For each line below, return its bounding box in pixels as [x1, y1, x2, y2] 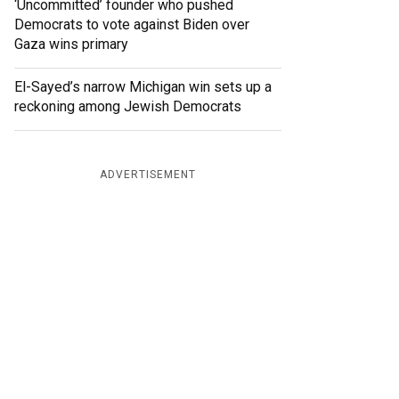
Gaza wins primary [14, 36, 128, 53]
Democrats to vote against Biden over [14, 16, 249, 34]
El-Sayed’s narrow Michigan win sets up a [14, 78, 272, 96]
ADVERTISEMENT [100, 168, 196, 182]
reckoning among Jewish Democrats [14, 98, 241, 116]
